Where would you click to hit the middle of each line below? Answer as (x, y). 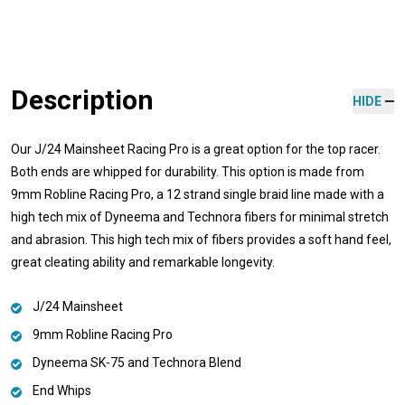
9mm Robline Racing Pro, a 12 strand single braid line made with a (198, 194)
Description (82, 99)
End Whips (62, 390)
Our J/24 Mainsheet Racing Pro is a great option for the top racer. (196, 149)
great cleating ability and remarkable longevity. (144, 262)
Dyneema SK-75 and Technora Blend (137, 362)
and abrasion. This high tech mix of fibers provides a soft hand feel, (201, 239)
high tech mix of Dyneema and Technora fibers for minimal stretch (200, 217)
